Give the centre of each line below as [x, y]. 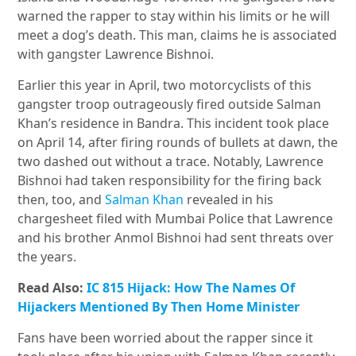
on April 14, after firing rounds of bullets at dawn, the [178, 143]
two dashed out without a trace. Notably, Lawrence [171, 162]
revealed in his [229, 200]
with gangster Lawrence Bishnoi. [116, 54]
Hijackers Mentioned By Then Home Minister [159, 307]
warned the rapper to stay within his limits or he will [174, 16]
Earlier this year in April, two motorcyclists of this [165, 85]
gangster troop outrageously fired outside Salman [170, 104]
